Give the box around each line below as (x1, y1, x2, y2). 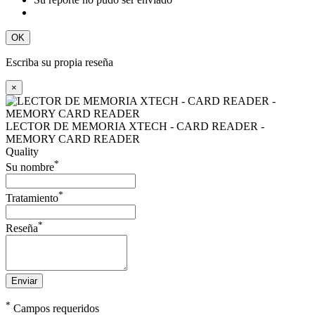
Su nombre (6, 161, 54, 174)
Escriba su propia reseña (6, 56, 113, 68)
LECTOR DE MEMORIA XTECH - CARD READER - (6, 120, 264, 132)
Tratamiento (6, 191, 58, 204)
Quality (6, 145, 39, 157)
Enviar (11, 275, 37, 286)
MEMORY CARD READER (6, 132, 140, 145)
